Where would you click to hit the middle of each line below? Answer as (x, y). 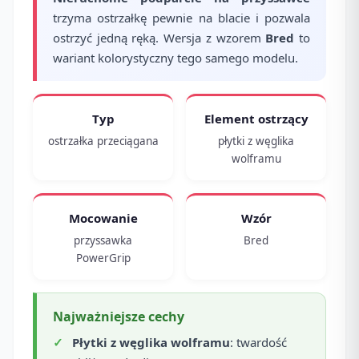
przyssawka (103, 240)
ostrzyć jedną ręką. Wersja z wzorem (159, 38)
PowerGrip (103, 258)
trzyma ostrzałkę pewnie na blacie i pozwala (182, 18)
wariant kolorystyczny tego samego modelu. (175, 58)
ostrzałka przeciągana (103, 141)
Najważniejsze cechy (119, 317)
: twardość (258, 342)
